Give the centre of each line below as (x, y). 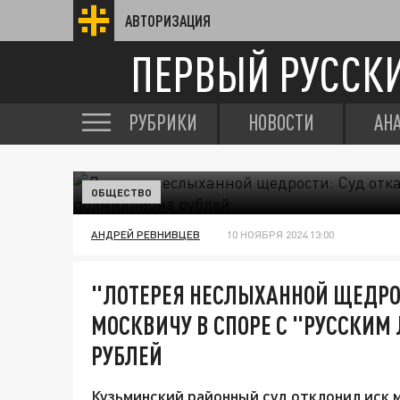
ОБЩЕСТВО (121, 192)
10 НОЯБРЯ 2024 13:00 (280, 234)
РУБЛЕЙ (127, 355)
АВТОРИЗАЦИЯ (168, 21)
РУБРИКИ (163, 122)
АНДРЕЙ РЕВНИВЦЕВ (146, 234)
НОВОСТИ (281, 122)
